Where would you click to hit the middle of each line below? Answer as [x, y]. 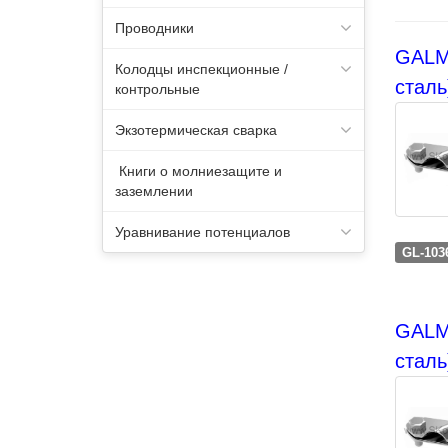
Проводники [154, 28]
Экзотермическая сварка [196, 130]
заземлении [154, 191]
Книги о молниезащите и [198, 171]
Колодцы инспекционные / [201, 69]
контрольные [157, 89]
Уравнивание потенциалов [202, 232]
